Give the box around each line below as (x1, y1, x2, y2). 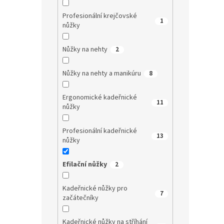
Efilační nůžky (62, 159, 107, 170)
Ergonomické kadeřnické (62, 92, 137, 103)
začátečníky (62, 193, 98, 203)
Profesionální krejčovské (62, 11, 137, 21)
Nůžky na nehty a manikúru (62, 68, 141, 79)
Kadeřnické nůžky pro (62, 183, 127, 194)
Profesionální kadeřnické (62, 126, 137, 136)
